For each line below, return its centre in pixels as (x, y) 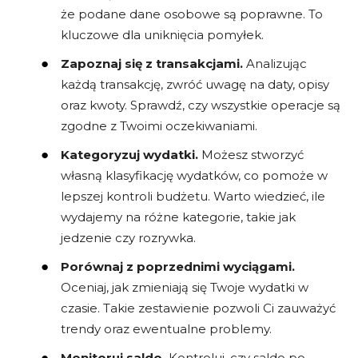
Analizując (275, 64)
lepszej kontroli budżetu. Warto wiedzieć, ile (193, 197)
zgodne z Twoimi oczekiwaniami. (159, 126)
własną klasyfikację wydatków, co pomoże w (194, 176)
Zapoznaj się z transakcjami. (152, 64)
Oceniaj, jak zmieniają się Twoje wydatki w (185, 288)
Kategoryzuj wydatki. (129, 155)
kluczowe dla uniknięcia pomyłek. (162, 35)
